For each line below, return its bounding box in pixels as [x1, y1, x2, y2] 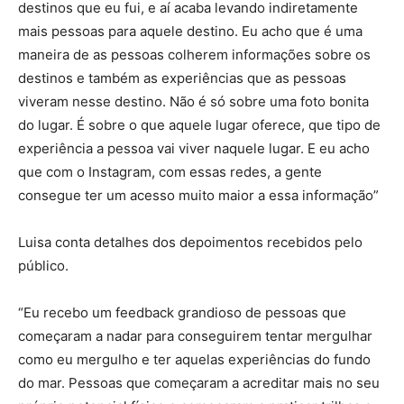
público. [18, 257, 69, 275]
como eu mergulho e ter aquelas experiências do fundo [18, 351, 371, 369]
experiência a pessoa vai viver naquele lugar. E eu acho [18, 140, 370, 158]
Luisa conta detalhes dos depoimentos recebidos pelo [18, 234, 363, 252]
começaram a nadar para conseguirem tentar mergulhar [18, 327, 372, 345]
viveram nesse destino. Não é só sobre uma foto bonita [18, 93, 369, 111]
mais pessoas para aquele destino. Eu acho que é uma [18, 23, 363, 41]
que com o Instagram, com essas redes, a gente [18, 163, 322, 181]
